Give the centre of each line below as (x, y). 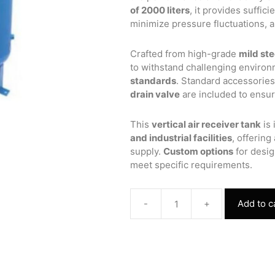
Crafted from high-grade (185, 54)
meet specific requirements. (192, 165)
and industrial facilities (181, 138)
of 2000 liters (160, 10)
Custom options (199, 151)
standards (153, 81)
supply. (147, 151)
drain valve (155, 94)
